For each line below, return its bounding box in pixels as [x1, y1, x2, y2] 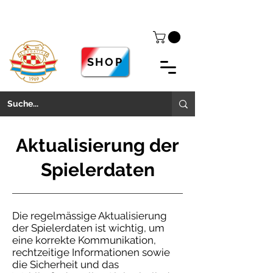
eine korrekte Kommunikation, [12, 234, 156, 247]
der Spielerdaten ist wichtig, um [12, 222, 165, 235]
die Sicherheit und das [12, 258, 119, 271]
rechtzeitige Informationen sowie [12, 246, 170, 259]
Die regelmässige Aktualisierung [12, 210, 167, 222]
